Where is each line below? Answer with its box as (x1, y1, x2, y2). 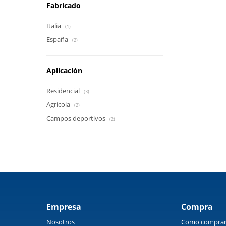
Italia (46, 21, 63, 30)
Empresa (46, 201, 81, 212)
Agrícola (46, 100, 72, 109)
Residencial (46, 86, 81, 95)
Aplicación (46, 66, 82, 75)
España (46, 35, 70, 44)
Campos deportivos (46, 114, 107, 123)
